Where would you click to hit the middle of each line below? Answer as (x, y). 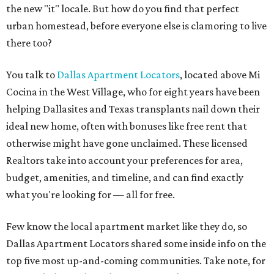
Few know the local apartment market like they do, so (127, 227)
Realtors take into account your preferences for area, (124, 161)
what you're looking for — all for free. (91, 195)
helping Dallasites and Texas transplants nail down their (133, 109)
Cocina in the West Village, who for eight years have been (133, 92)
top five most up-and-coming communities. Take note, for (136, 261)
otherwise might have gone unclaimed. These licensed (127, 143)
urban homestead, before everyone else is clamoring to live (136, 26)
